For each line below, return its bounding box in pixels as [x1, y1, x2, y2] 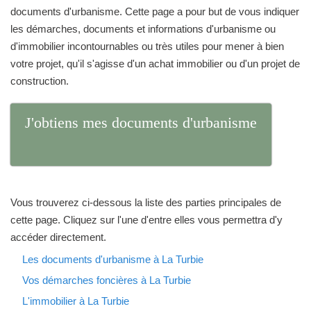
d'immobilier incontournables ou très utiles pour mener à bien [10, 40, 284, 52]
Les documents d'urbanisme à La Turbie [22, 253, 203, 265]
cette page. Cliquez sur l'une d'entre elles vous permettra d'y [10, 214, 283, 226]
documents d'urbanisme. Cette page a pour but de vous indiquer [10, 6, 299, 17]
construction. [10, 75, 69, 87]
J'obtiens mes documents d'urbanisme [25, 114, 258, 131]
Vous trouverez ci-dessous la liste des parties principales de [10, 196, 281, 208]
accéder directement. [10, 231, 106, 243]
